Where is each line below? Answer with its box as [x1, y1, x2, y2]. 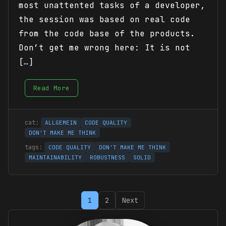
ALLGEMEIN [45, 119, 77, 126]
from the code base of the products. [19, 28, 195, 39]
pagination [8, 206, 78, 222]
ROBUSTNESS [90, 153, 125, 161]
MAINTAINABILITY [29, 153, 82, 161]
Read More [33, 83, 70, 92]
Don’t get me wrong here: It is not [19, 42, 190, 53]
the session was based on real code [19, 14, 190, 25]
